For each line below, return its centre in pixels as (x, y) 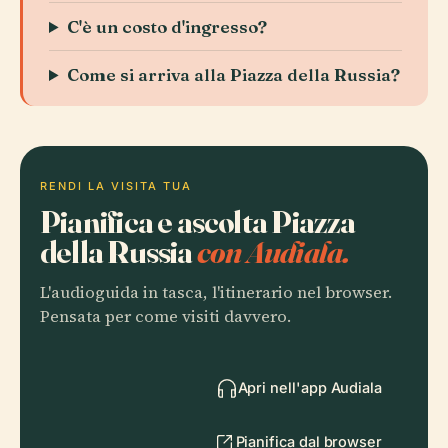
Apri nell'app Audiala (309, 387)
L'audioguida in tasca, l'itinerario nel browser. (216, 292)
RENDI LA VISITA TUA (116, 186)
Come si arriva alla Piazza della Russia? (234, 74)
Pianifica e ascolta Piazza (198, 221)
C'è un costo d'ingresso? (167, 26)
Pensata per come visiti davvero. (165, 316)
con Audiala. (273, 251)
